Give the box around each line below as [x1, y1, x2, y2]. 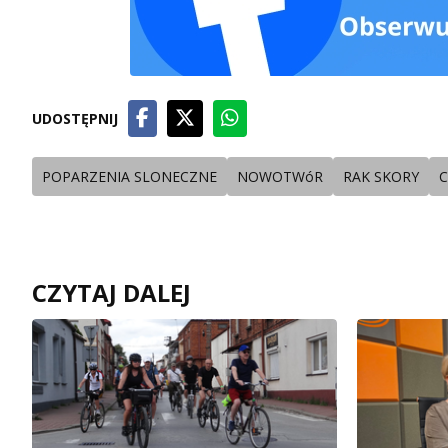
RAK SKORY [343, 167, 419, 187]
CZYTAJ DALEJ [32, 276, 191, 310]
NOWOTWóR [237, 167, 323, 187]
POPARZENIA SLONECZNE [42, 167, 217, 187]
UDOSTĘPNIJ [32, 109, 118, 129]
